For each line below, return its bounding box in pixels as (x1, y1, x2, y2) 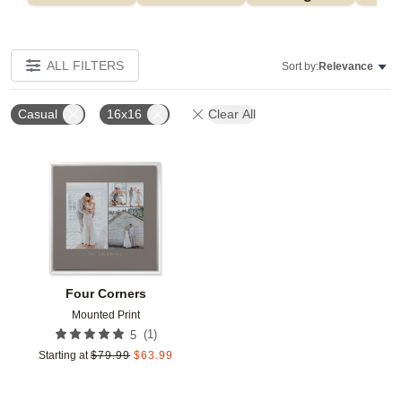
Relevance (319, 59, 373, 73)
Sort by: (282, 59, 319, 73)
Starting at (39, 348, 88, 362)
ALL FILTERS (47, 57, 124, 73)
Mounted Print (72, 308, 140, 321)
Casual (18, 106, 57, 121)
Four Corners (66, 285, 146, 301)
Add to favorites (179, 176, 277, 192)
